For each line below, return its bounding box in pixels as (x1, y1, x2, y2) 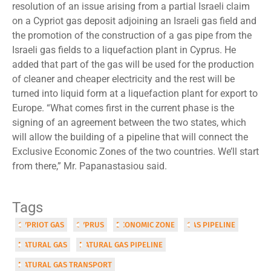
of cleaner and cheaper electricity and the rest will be (12, 73, 235, 85)
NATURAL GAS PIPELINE (79, 240, 163, 250)
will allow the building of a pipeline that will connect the (12, 131, 248, 143)
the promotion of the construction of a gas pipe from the (12, 29, 252, 41)
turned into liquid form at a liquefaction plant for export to (12, 87, 258, 99)
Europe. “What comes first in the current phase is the (12, 102, 234, 114)
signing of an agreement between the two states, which (12, 116, 246, 128)
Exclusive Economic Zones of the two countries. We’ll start (12, 145, 259, 157)
